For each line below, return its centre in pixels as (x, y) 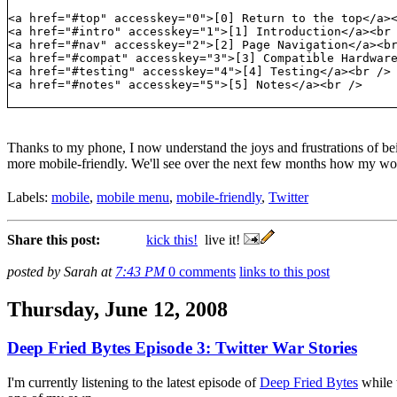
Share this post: (54, 239)
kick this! (172, 239)
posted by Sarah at (61, 271)
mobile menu (133, 197)
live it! (221, 239)
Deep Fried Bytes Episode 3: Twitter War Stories (182, 348)
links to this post (284, 271)
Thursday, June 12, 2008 (117, 309)
